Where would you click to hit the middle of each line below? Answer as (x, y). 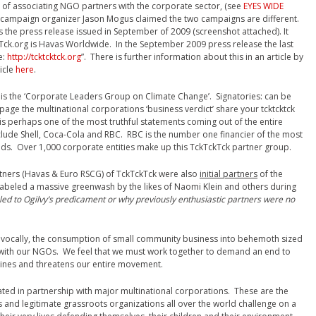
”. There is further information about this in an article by (192, 57)
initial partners (229, 174)
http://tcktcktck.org (44, 57)
